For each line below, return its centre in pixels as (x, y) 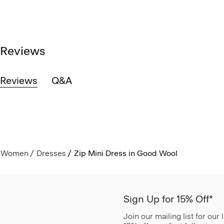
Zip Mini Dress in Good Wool (125, 153)
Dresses (51, 153)
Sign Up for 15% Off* (168, 199)
